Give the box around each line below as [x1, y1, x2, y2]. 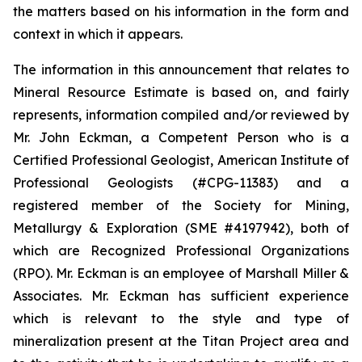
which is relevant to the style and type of [13, 309, 349, 326]
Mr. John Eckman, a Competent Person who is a [13, 128, 349, 145]
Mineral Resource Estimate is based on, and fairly [13, 83, 349, 100]
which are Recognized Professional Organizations [13, 242, 349, 259]
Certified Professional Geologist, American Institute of [13, 151, 349, 168]
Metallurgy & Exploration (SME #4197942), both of [13, 219, 349, 236]
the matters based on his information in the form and [13, 2, 349, 19]
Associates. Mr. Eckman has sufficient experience [13, 287, 349, 304]
